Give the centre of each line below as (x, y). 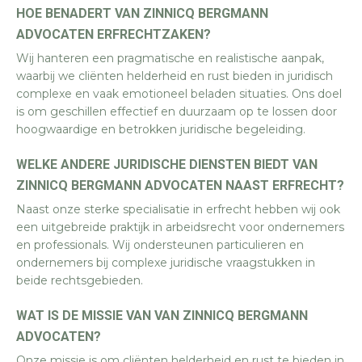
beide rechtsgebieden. (80, 280)
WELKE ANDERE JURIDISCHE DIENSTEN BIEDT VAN (167, 164)
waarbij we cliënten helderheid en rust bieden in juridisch (175, 76)
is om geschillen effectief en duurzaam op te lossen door (177, 112)
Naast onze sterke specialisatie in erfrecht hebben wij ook (178, 209)
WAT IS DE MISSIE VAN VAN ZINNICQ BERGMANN (162, 316)
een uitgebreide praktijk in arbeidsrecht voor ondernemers (180, 227)
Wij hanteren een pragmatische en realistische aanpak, (170, 58)
